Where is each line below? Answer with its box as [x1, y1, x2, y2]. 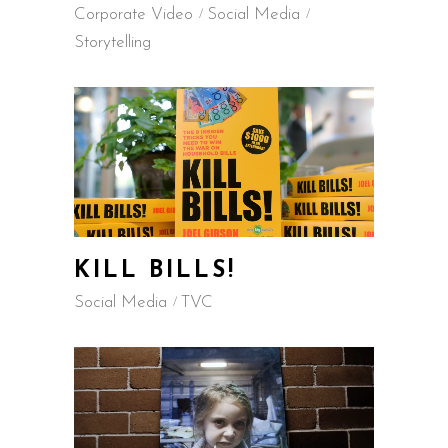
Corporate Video [74, 6, 193, 23]
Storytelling [74, 34, 151, 51]
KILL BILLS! [74, 260, 236, 283]
